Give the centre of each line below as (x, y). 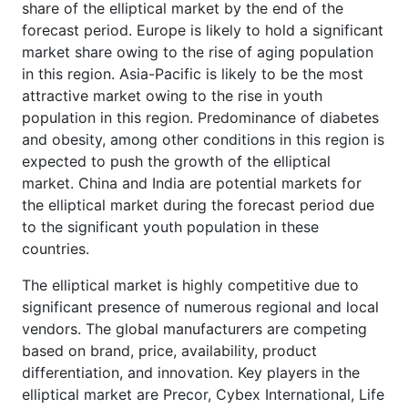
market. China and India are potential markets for (192, 183)
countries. (56, 248)
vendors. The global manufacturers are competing (194, 328)
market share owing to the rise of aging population (198, 51)
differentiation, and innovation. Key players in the (191, 372)
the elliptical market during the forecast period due (198, 204)
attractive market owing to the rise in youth (172, 95)
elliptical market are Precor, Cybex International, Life (203, 394)
